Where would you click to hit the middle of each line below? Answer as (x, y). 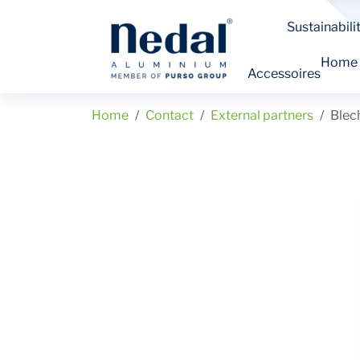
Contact (170, 115)
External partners (262, 115)
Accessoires (284, 73)
